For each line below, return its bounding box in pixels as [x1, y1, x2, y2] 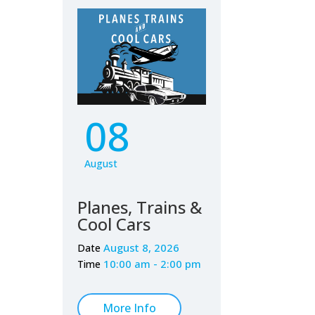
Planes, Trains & [77, 195, 202, 219]
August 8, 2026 [103, 240, 180, 255]
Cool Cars [77, 212, 151, 236]
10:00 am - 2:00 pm [103, 257, 202, 271]
